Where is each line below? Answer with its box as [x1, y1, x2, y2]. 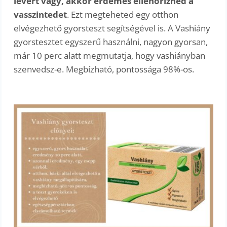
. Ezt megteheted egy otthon [67, 9, 179, 21]
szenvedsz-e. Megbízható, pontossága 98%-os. [14, 63, 195, 75]
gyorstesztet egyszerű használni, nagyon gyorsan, [14, 36, 208, 48]
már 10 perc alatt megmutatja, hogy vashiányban [14, 50, 206, 62]
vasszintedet [14, 9, 67, 21]
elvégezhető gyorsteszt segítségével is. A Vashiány [14, 22, 211, 34]
